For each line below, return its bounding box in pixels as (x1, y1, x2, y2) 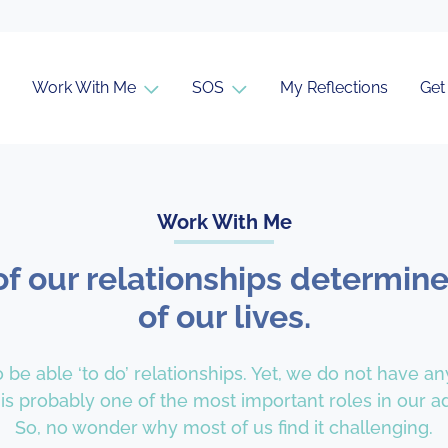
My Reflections (280, 78, 388, 97)
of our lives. (137, 298, 311, 335)
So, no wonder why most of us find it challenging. (15, 417, 433, 438)
